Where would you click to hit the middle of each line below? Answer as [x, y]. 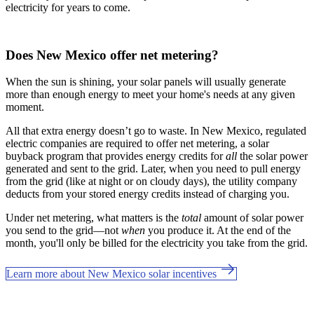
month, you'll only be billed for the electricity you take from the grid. [157, 243]
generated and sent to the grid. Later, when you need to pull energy [153, 169]
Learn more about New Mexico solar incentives [113, 274]
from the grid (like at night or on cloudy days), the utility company [151, 182]
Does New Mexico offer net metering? [112, 55]
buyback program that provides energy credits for [116, 156]
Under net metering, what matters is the [94, 218]
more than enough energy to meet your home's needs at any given [150, 95]
